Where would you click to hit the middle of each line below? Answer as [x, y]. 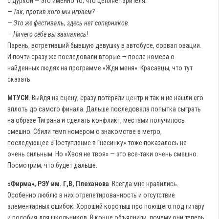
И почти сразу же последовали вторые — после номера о [91, 57]
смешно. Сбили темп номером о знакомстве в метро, [85, 132]
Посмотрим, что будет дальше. [52, 165]
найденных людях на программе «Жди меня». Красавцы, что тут [100, 68]
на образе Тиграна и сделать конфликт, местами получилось [96, 120]
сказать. [20, 79]
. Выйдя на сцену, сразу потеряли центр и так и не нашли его [116, 98]
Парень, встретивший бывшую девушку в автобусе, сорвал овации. [104, 46]
